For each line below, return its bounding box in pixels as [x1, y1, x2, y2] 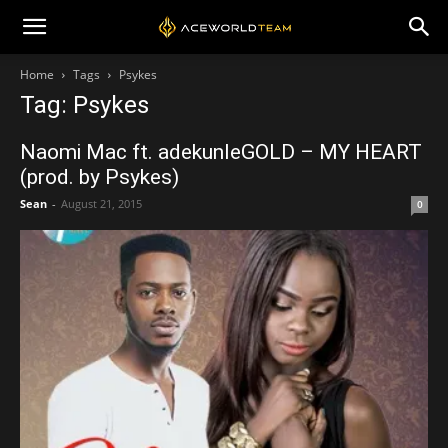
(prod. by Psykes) [20, 165, 179, 189]
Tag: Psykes [20, 91, 149, 119]
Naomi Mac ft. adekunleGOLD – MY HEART [20, 140, 422, 164]
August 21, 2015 [61, 196, 142, 211]
